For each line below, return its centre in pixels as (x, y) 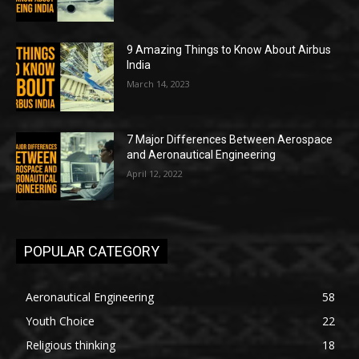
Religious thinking (71, 345)
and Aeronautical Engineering (202, 154)
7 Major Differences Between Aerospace (230, 139)
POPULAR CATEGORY (92, 252)
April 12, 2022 (155, 173)
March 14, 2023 (159, 83)
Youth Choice (60, 321)
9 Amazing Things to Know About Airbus (229, 49)
